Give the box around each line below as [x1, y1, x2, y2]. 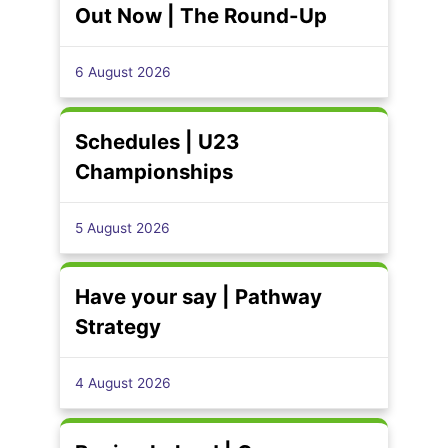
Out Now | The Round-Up [75, 3, 327, 29]
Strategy [75, 314, 161, 340]
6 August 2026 [75, 64, 171, 81]
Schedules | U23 [75, 128, 239, 154]
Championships [75, 158, 233, 184]
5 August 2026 [75, 219, 170, 236]
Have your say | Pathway [75, 284, 322, 310]
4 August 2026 [75, 375, 171, 392]
